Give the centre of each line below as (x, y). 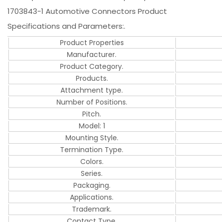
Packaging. (92, 185)
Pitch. (92, 114)
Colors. (92, 161)
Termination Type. (92, 149)
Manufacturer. (92, 54)
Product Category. (92, 66)
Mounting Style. (92, 138)
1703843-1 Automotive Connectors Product (87, 11)
